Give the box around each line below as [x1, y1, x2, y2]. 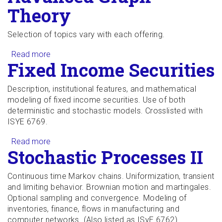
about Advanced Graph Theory [51, 50, 157, 59]
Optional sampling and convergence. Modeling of [7, 193, 187, 203]
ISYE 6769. [7, 117, 48, 126]
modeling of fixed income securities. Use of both [7, 95, 186, 105]
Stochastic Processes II [7, 145, 203, 169]
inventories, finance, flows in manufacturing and [7, 204, 180, 214]
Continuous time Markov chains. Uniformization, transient [7, 171, 215, 181]
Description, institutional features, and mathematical [7, 84, 197, 94]
